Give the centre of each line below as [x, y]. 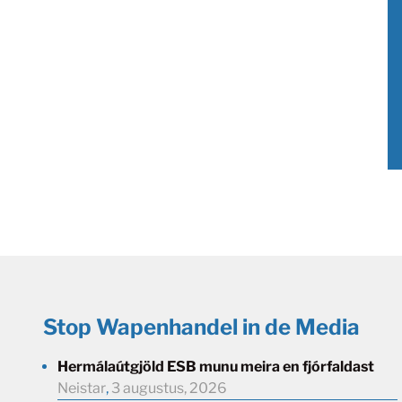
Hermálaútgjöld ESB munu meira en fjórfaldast [216, 367]
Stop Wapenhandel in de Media [201, 327]
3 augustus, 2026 [169, 388]
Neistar [82, 388]
